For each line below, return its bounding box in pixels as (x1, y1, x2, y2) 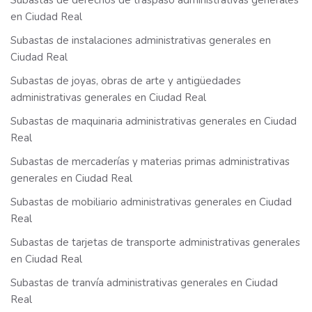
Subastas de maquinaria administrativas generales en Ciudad (10, 114, 297, 129)
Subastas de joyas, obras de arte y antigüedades (10, 74, 241, 88)
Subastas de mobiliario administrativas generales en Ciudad (10, 195, 292, 210)
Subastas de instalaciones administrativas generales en (10, 33, 271, 48)
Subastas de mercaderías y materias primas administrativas (10, 155, 290, 169)
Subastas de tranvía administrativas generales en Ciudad (10, 276, 278, 290)
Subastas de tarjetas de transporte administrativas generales (10, 235, 300, 250)
